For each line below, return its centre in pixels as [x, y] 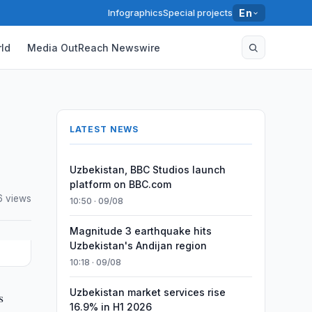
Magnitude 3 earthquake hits [140, 231]
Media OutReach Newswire [94, 47]
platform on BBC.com [120, 184]
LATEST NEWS [104, 129]
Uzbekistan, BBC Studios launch [147, 170]
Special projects [198, 13]
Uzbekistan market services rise [147, 292]
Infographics [136, 13]
